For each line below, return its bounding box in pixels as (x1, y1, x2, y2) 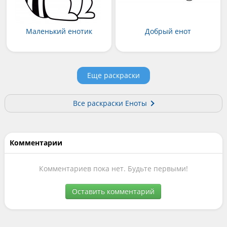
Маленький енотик (25, 26, 92, 36)
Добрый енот (145, 26, 191, 36)
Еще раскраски (87, 70, 140, 81)
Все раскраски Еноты (73, 98, 147, 108)
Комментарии (9, 138, 62, 148)
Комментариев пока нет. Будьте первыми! (39, 164, 188, 174)
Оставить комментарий (72, 186, 155, 197)
